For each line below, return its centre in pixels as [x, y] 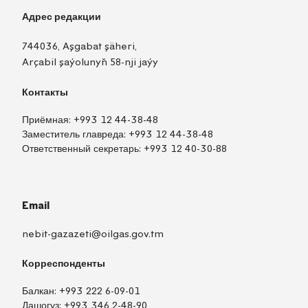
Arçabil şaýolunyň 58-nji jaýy [90, 62]
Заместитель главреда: [75, 135]
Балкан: [41, 291]
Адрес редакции [62, 17]
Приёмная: [48, 120]
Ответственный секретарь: [83, 149]
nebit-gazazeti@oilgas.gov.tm [93, 234]
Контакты [45, 92]
